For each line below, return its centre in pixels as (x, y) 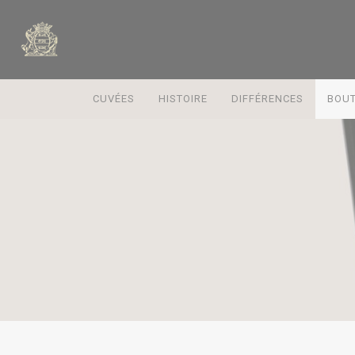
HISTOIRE (183, 99)
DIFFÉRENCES (267, 99)
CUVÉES (114, 99)
